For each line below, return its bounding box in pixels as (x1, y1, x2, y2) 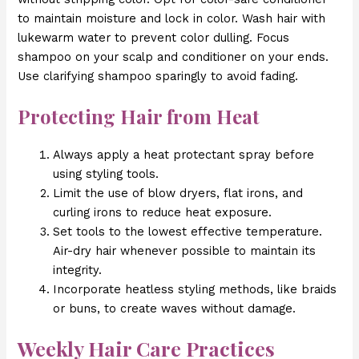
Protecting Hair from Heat (18, 103, 260, 130)
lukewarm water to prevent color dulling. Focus (18, 30, 290, 45)
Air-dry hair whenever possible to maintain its (53, 244, 317, 259)
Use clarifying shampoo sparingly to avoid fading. (18, 68, 299, 83)
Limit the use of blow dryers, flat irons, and (53, 186, 304, 201)
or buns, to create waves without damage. (53, 301, 296, 317)
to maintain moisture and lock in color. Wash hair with (18, 10, 326, 26)
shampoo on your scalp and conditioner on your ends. (18, 49, 329, 64)
